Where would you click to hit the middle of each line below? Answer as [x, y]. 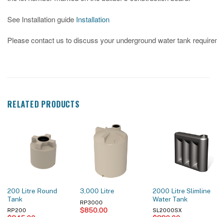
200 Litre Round [32, 191]
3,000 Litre [97, 191]
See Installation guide [42, 19]
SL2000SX [167, 210]
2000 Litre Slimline [181, 191]
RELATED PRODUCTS [44, 104]
